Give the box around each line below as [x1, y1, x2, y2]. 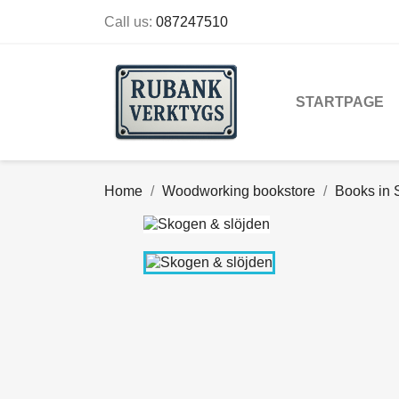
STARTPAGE [296, 94, 384, 110]
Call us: [104, 14, 156, 29]
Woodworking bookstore [162, 183, 315, 199]
